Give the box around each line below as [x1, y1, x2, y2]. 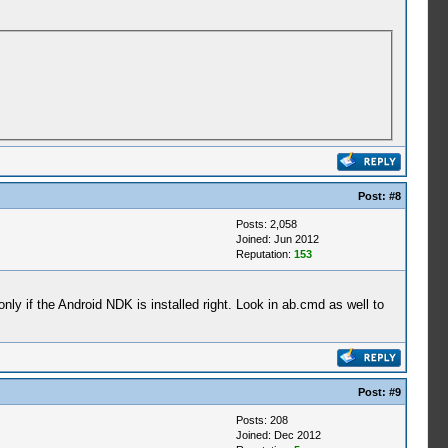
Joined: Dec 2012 [235, 429, 321, 441]
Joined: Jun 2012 [235, 233, 319, 245]
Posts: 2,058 [235, 218, 297, 230]
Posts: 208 [235, 414, 288, 426]
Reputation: [235, 248, 294, 260]
